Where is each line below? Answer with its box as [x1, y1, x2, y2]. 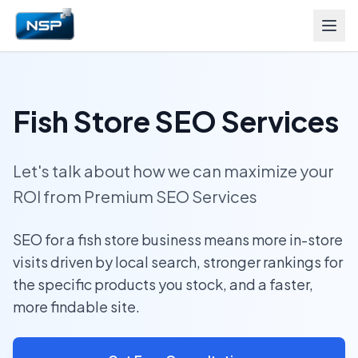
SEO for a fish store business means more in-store [13, 230, 343, 249]
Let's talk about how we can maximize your [13, 161, 334, 181]
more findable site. [13, 297, 140, 316]
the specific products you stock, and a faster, [13, 275, 313, 293]
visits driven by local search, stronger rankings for [13, 253, 343, 271]
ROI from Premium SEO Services [13, 186, 257, 206]
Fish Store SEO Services [13, 103, 339, 139]
